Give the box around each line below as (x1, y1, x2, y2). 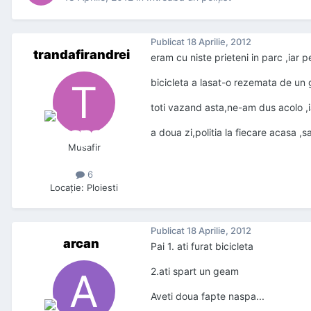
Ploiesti (87, 182, 118, 194)
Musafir (67, 142, 101, 153)
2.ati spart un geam (151, 265, 239, 278)
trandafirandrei (33, 47, 130, 62)
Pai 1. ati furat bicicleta (151, 240, 253, 253)
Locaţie (50, 182, 81, 194)
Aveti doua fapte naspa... (151, 290, 264, 303)
